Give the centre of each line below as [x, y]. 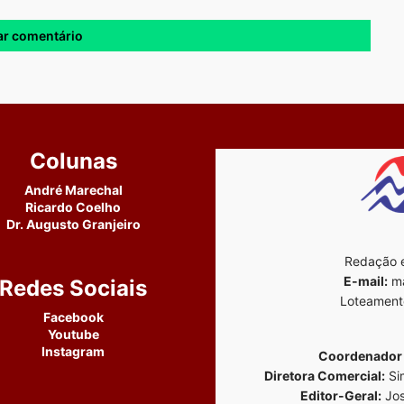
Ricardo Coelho [73, 207]
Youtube [73, 335]
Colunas [73, 161]
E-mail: [366, 281]
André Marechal [73, 190]
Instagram [73, 352]
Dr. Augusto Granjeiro [73, 225]
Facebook [73, 317]
